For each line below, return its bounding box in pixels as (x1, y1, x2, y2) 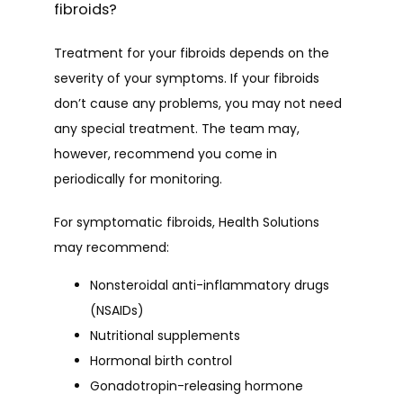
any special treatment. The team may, (54, 120, 300, 138)
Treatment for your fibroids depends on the (54, 44, 329, 62)
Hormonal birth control (90, 352, 232, 370)
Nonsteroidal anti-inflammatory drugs (90, 276, 329, 294)
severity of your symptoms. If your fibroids (54, 69, 319, 87)
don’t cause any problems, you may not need (54, 94, 342, 112)
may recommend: (54, 238, 169, 256)
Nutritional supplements (90, 327, 240, 345)
